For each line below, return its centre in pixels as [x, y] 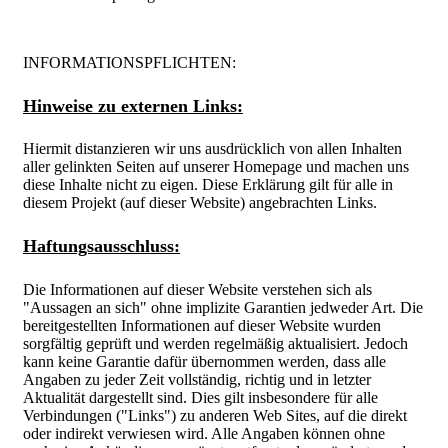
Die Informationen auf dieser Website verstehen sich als [197, 289]
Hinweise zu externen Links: [133, 105]
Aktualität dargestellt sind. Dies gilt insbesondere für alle [200, 397]
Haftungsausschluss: [101, 245]
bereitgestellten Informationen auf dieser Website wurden [202, 325]
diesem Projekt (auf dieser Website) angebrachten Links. [200, 203]
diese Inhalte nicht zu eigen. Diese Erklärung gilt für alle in [208, 185]
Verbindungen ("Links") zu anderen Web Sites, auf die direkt [215, 415]
